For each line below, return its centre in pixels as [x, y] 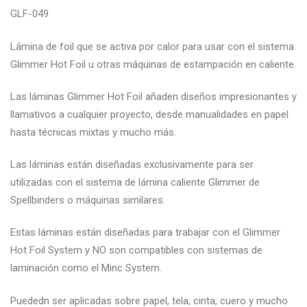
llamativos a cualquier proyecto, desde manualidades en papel [149, 114]
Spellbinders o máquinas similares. [88, 200]
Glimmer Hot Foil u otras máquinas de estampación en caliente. [153, 64]
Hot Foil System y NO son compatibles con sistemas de [136, 250]
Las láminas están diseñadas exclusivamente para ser [132, 165]
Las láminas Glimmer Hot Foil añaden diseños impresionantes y [153, 96]
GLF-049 [29, 14]
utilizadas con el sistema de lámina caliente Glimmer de [135, 183]
